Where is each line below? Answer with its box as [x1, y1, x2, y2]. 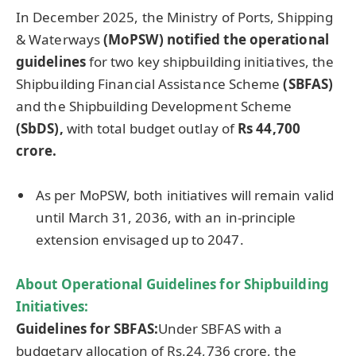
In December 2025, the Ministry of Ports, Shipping [16, 7, 334, 26]
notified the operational [166, 29, 329, 48]
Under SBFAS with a [157, 319, 283, 339]
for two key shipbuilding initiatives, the [85, 52, 335, 71]
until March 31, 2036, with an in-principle [36, 207, 296, 226]
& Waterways [16, 29, 100, 48]
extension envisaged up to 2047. [36, 230, 244, 249]
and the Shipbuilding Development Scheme [16, 96, 292, 115]
